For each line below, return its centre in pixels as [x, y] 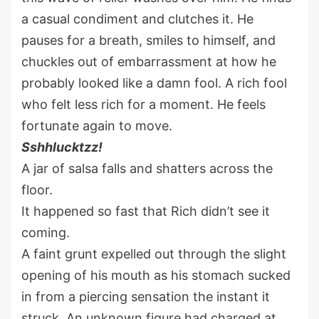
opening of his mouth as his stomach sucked [156, 276]
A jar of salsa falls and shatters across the [147, 169]
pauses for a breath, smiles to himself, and [148, 41]
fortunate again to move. [97, 126]
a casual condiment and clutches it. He [137, 19]
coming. [46, 233]
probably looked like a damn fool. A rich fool [154, 83]
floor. [37, 190]
